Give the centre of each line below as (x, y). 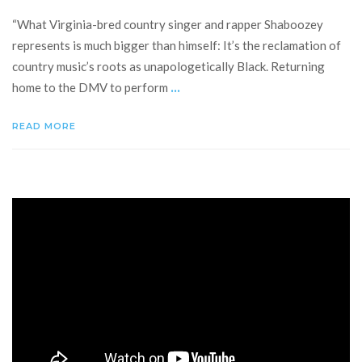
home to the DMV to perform (91, 88)
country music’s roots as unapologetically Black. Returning (168, 67)
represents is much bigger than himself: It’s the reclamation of (177, 46)
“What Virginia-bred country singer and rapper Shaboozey (168, 25)
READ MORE (46, 126)
